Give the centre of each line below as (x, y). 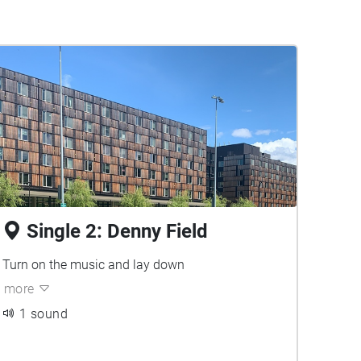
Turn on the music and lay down (93, 265)
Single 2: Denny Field (117, 231)
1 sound (44, 314)
